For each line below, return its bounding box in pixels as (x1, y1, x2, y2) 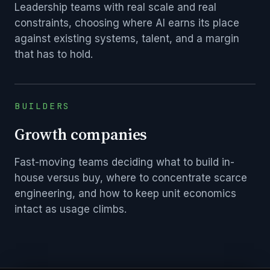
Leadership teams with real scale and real (14, 1, 216, 14)
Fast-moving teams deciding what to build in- (14, 156, 234, 169)
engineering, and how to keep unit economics (14, 187, 236, 200)
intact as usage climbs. (14, 203, 127, 216)
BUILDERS (14, 100, 71, 112)
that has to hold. (14, 48, 93, 61)
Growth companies (14, 124, 148, 146)
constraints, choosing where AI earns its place (14, 17, 239, 30)
